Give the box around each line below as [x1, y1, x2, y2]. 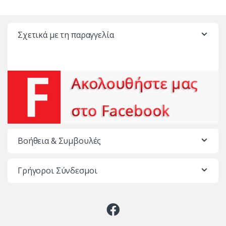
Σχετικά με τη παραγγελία [18, 29, 114, 41]
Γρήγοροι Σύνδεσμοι [18, 164, 97, 176]
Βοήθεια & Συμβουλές [18, 135, 101, 146]
